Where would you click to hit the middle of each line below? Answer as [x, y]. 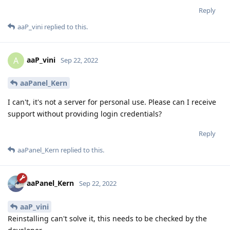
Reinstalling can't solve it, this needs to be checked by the [107, 219]
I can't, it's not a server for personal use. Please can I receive [112, 102]
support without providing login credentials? [85, 114]
